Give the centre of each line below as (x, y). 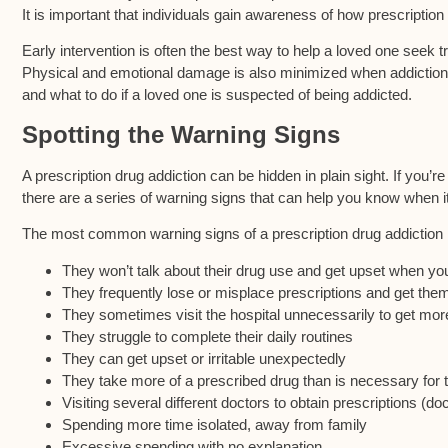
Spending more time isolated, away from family (214, 424)
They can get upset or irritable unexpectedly (204, 358)
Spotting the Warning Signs (181, 134)
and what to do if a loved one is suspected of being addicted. (217, 95)
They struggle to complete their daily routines (207, 336)
